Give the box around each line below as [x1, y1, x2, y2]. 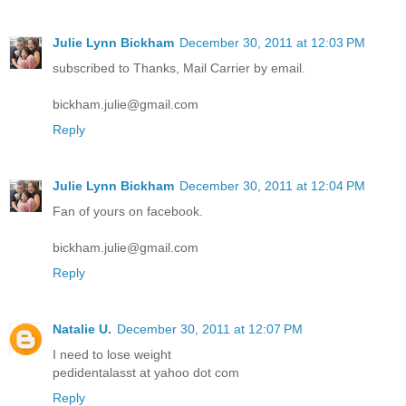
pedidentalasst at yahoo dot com [53, 365, 239, 381]
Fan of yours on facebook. [53, 204, 203, 219]
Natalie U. [53, 322, 111, 337]
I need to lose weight [53, 347, 171, 362]
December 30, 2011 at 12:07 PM [117, 322, 303, 337]
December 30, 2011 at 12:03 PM [179, 35, 365, 51]
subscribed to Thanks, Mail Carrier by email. [53, 61, 305, 76]
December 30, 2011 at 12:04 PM [179, 179, 365, 194]
